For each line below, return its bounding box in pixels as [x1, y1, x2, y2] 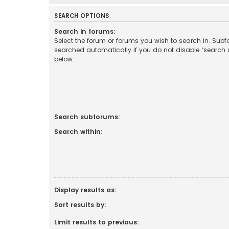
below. [54, 54, 74, 63]
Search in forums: [54, 27, 116, 36]
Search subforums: [54, 112, 120, 121]
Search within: [54, 127, 103, 136]
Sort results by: [54, 200, 106, 209]
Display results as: [54, 185, 117, 194]
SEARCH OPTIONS [54, 11, 109, 20]
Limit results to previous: [54, 217, 139, 226]
